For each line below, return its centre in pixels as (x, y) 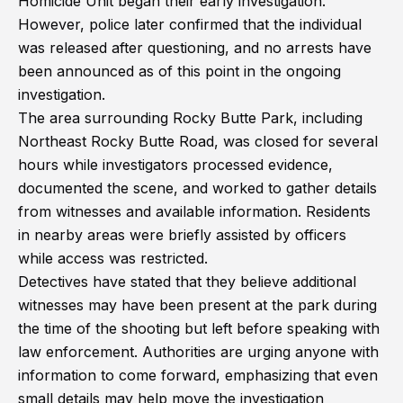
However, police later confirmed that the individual (190, 24)
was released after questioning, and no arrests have (195, 48)
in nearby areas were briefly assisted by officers (182, 235)
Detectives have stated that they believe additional (187, 282)
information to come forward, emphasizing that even (198, 375)
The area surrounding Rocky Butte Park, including (190, 118)
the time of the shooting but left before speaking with (199, 328)
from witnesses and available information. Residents (194, 211)
